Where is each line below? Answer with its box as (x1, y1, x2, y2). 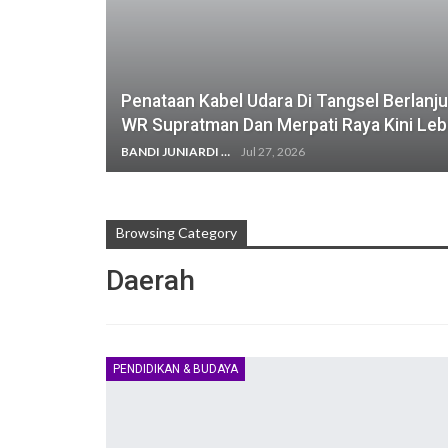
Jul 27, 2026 (241, 144, 305, 160)
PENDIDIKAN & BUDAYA (113, 361, 238, 376)
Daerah (106, 264, 195, 298)
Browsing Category (116, 224, 237, 242)
